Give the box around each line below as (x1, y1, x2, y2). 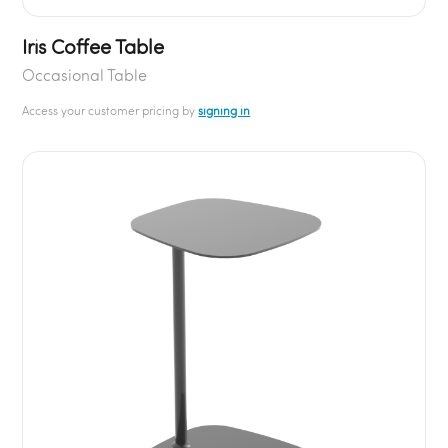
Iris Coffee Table (22, 33, 165, 59)
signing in (198, 102, 251, 118)
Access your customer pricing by (22, 102, 199, 118)
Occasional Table (22, 64, 148, 85)
